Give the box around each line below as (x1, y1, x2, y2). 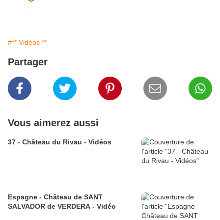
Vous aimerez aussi (8, 117, 99, 129)
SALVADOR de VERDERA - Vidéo (8, 202, 116, 211)
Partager (8, 56, 48, 68)
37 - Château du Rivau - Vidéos (8, 138, 111, 146)
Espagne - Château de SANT (8, 193, 103, 201)
